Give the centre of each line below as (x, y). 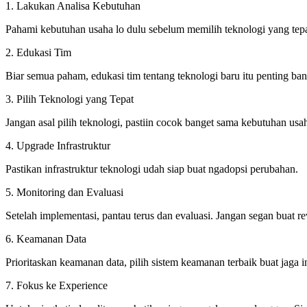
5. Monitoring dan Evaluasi (64, 192)
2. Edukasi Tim (38, 52)
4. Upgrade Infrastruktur (58, 145)
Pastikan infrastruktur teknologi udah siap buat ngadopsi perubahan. (152, 169)
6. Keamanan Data (46, 238)
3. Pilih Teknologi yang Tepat (70, 99)
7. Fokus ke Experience (57, 285)
